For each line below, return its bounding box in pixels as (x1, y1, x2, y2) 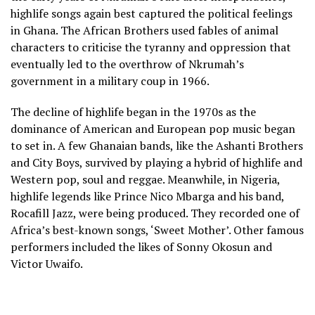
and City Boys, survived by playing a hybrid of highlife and (11, 155, 302, 171)
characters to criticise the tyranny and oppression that (11, 39, 291, 56)
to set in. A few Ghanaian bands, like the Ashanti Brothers (11, 138, 303, 154)
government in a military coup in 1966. (11, 73, 210, 89)
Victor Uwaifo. (11, 256, 83, 272)
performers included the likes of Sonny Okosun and (11, 239, 272, 255)
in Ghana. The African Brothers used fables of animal (11, 22, 278, 39)
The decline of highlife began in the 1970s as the (11, 104, 256, 120)
